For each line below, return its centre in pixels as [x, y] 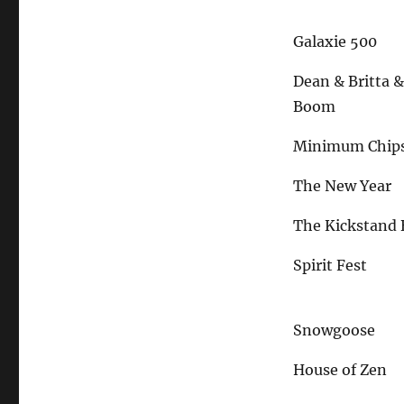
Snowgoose [335, 331]
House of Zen [340, 370]
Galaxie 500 [335, 42]
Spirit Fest [331, 266]
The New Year [343, 186]
